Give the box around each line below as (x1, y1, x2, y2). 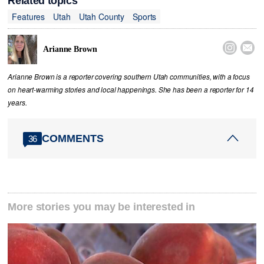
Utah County (78, 10, 125, 22)
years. (8, 98, 27, 108)
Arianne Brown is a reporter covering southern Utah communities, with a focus (8, 72, 250, 82)
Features (12, 10, 45, 22)
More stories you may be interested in (8, 201, 196, 213)
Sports (133, 10, 157, 22)
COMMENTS (42, 132, 104, 144)
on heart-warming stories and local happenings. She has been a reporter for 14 (8, 85, 254, 95)
